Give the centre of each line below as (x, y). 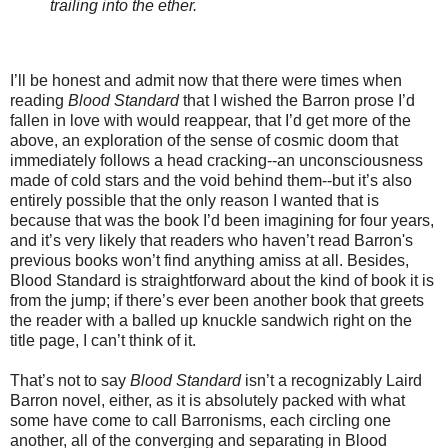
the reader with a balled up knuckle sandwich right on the (211, 321)
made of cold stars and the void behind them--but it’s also (211, 181)
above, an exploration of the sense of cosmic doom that (204, 141)
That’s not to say (70, 381)
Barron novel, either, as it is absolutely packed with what (207, 401)
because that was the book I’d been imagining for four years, (222, 221)
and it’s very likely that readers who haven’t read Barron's (211, 241)
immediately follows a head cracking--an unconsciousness (216, 161)
